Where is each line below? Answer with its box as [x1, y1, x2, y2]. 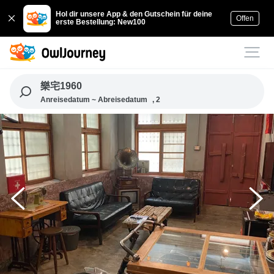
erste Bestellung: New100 [56, 18, 146, 26]
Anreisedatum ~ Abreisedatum [40, 95, 147, 104]
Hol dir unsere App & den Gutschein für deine [56, 10, 213, 18]
